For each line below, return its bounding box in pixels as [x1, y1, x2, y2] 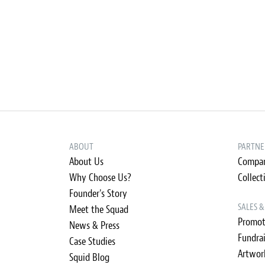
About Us [69, 155, 104, 169]
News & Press [69, 219, 119, 232]
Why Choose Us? [69, 171, 131, 185]
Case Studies [69, 235, 115, 248]
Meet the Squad [69, 203, 128, 216]
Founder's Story [69, 187, 127, 201]
